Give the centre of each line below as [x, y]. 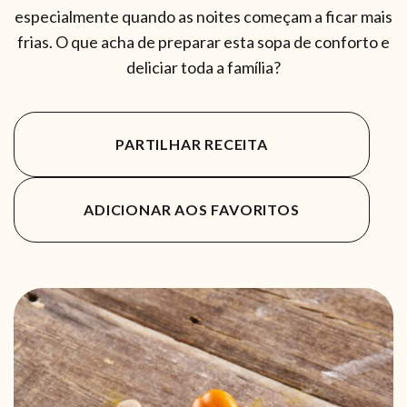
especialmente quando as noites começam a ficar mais [203, 16]
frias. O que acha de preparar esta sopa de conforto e [203, 41]
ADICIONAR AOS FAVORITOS [192, 209]
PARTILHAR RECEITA [192, 144]
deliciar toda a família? [203, 67]
